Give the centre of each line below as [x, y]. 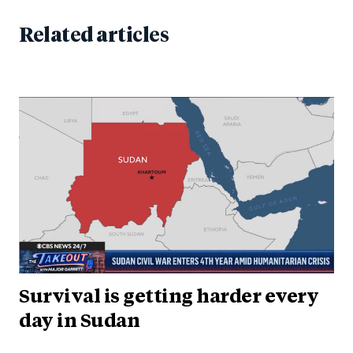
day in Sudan [79, 323]
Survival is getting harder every [169, 298]
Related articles [94, 36]
